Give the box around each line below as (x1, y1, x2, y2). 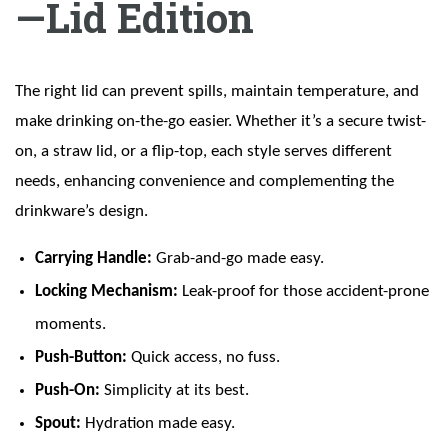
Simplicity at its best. (100, 382, 249, 400)
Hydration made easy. (85, 415, 235, 433)
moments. (35, 316, 106, 334)
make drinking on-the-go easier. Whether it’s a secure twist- (15, 113, 426, 131)
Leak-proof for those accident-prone (178, 283, 429, 301)
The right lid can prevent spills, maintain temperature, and (15, 83, 419, 101)
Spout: (35, 415, 85, 433)
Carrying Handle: (35, 250, 156, 268)
